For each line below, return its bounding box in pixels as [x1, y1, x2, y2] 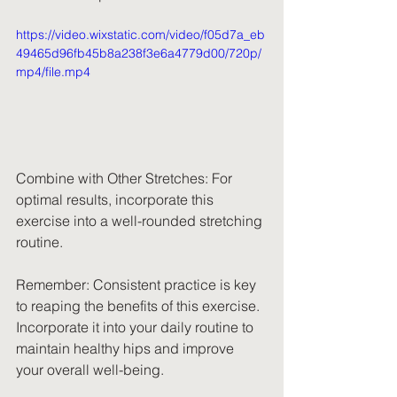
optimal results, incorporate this [16, 191, 217, 209]
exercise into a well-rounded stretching [16, 212, 266, 230]
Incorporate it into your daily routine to [16, 318, 257, 337]
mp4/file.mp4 [16, 64, 90, 81]
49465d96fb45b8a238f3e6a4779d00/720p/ [16, 45, 261, 62]
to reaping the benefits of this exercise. [16, 297, 263, 315]
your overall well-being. [16, 361, 164, 379]
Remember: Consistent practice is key [16, 276, 260, 294]
